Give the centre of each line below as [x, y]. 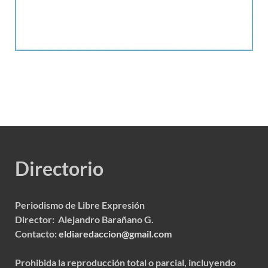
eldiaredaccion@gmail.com [115, 233]
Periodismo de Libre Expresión [80, 205]
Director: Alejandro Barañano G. [84, 219]
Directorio [59, 168]
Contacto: [37, 233]
